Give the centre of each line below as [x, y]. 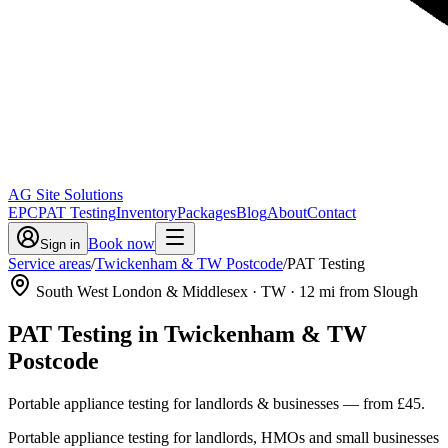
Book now [121, 243]
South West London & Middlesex [142, 291]
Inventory [146, 212]
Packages [206, 212]
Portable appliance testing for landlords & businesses [173, 403]
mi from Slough [366, 291]
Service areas [49, 263]
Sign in [60, 244]
